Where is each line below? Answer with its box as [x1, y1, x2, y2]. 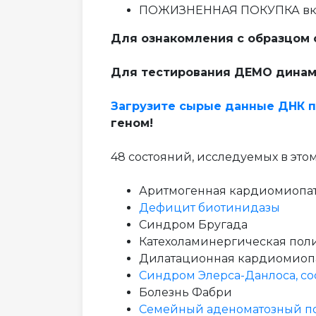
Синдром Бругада [139, 218, 248, 232]
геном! [111, 116, 153, 130]
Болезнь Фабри [139, 286, 232, 300]
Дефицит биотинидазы [139, 201, 280, 215]
